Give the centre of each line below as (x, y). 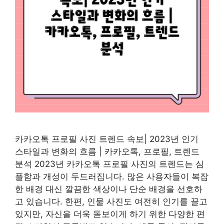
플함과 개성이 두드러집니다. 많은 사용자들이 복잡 (112, 176)
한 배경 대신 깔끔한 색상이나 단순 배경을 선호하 (109, 189)
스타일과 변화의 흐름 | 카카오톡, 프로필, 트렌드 (107, 151)
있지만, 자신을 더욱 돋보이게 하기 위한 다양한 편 (110, 214)
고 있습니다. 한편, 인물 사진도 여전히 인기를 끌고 (111, 201)
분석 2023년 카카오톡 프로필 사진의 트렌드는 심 (109, 164)
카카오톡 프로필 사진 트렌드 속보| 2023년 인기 (107, 139)
